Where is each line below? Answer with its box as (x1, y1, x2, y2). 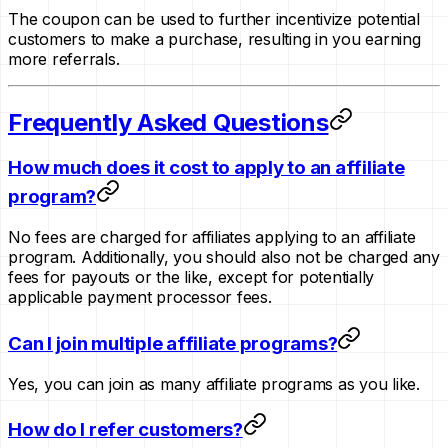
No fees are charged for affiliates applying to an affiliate (8, 227, 416, 248)
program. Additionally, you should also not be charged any (8, 247, 440, 268)
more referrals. (8, 48, 120, 69)
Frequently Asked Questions (8, 107, 329, 137)
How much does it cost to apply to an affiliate (8, 156, 405, 180)
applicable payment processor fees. (8, 287, 272, 308)
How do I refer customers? (8, 418, 243, 442)
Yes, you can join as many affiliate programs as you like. (8, 373, 420, 394)
